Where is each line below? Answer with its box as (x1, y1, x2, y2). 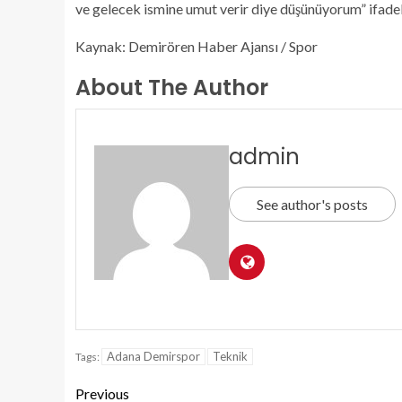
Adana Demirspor (107, 349, 200, 364)
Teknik (213, 349, 248, 364)
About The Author (75, 73, 268, 103)
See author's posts (257, 196, 368, 214)
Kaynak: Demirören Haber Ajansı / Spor (75, 38, 318, 56)
